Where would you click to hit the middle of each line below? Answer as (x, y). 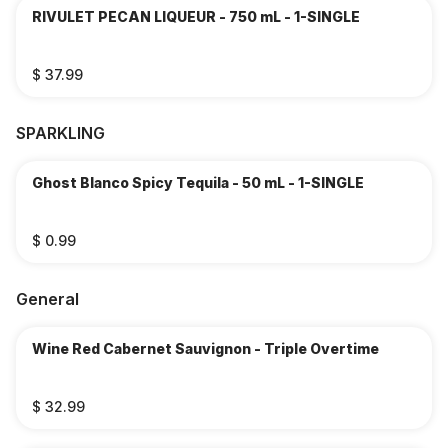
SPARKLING (60, 133)
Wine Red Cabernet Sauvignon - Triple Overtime (205, 348)
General (47, 299)
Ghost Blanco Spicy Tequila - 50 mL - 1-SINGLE (198, 182)
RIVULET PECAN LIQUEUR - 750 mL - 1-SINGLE (196, 16)
